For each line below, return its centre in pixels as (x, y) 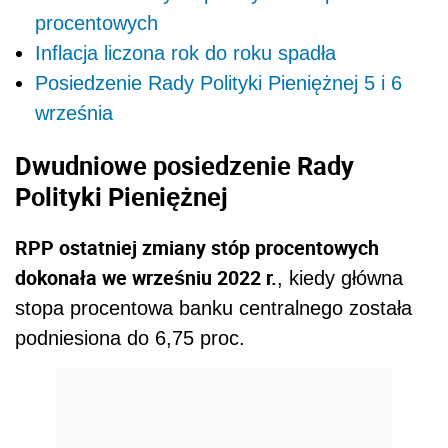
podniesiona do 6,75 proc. (130, 338)
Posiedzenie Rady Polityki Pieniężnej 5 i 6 (218, 83)
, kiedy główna (340, 278)
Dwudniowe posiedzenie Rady (184, 164)
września (74, 113)
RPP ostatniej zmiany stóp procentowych (197, 248)
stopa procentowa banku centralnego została (213, 308)
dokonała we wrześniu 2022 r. (146, 278)
